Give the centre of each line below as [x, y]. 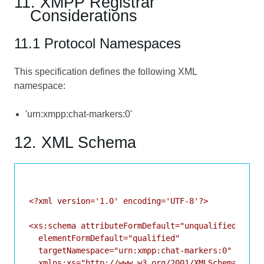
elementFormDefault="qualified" [104, 238]
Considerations [84, 15]
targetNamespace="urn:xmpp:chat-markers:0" [130, 250]
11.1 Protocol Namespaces [98, 43]
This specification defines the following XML [105, 71]
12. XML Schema [75, 142]
